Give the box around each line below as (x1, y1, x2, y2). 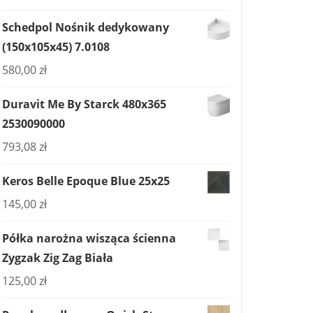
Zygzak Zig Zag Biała (2, 250, 113, 265)
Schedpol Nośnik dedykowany (2, 20, 169, 35)
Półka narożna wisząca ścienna (2, 231, 176, 246)
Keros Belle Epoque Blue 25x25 (2, 173, 170, 189)
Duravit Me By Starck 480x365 (2, 96, 166, 112)
